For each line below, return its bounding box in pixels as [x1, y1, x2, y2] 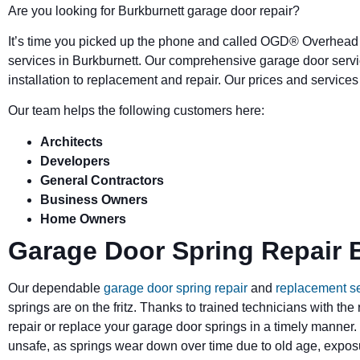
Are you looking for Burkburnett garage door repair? [8, 3, 300, 18]
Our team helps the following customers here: [8, 104, 264, 118]
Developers [40, 153, 110, 168]
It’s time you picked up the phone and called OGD [8, 34, 289, 48]
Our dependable [8, 280, 100, 295]
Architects [40, 134, 103, 149]
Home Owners [40, 211, 126, 226]
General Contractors [40, 173, 164, 187]
